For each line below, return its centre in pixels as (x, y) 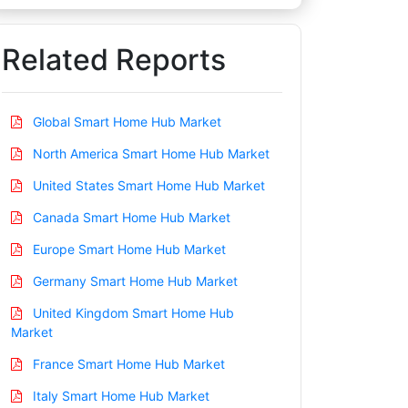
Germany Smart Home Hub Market (133, 280)
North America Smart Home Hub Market (149, 153)
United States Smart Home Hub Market (147, 185)
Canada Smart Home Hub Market (130, 217)
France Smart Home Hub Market (127, 363)
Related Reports (114, 59)
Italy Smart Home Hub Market (119, 395)
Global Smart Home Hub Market (125, 121)
